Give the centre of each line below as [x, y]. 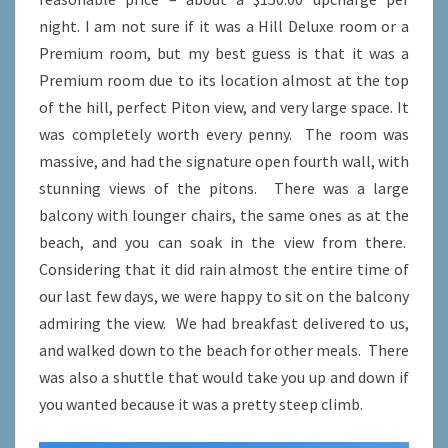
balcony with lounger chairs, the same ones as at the [224, 215]
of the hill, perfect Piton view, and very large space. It [224, 107]
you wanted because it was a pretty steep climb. [204, 404]
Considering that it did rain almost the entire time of [224, 269]
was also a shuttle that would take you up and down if [224, 377]
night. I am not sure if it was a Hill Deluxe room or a [224, 26]
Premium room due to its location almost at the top [224, 80]
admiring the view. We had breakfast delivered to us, [224, 323]
